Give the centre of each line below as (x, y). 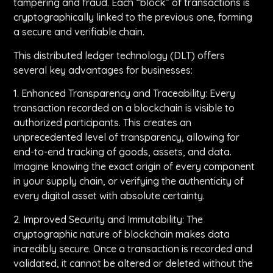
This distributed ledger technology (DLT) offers (119, 55)
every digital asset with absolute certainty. (109, 196)
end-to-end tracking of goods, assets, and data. (123, 152)
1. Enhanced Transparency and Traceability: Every (125, 94)
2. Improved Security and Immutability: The (108, 219)
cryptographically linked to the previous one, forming (133, 17)
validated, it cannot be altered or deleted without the (133, 263)
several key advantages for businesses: (103, 70)
